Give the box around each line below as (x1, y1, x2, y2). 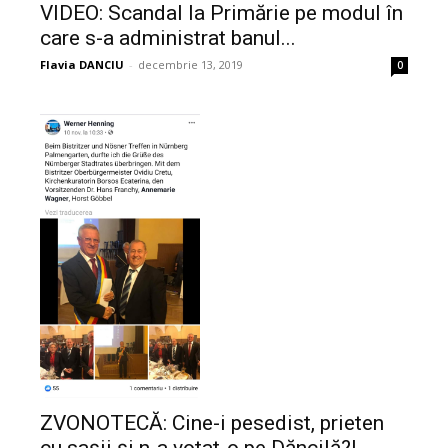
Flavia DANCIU (40, 57, 124, 73)
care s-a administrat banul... (40, 26, 296, 51)
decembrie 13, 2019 (138, 57, 243, 73)
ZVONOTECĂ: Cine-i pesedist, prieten (40, 411, 384, 436)
